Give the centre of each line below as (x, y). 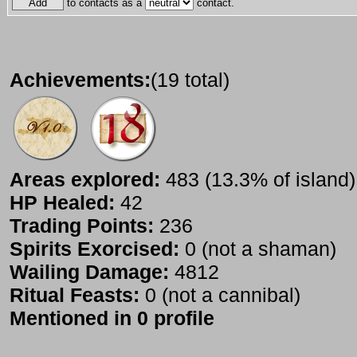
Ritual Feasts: (75, 295)
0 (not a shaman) (258, 249)
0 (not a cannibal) (220, 295)
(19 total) (190, 80)
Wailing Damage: (89, 272)
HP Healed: (62, 203)
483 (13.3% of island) (258, 180)
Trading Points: (82, 226)
